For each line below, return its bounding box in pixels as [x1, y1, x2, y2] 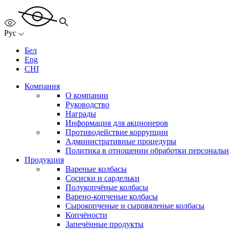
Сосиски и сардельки [65, 173, 140, 182]
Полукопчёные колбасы [65, 182, 148, 192]
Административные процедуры [65, 136, 176, 146]
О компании [65, 90, 108, 100]
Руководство [65, 100, 109, 109]
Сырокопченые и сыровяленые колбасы [65, 201, 204, 210]
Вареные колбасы [65, 164, 127, 173]
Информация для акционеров [65, 118, 168, 127]
